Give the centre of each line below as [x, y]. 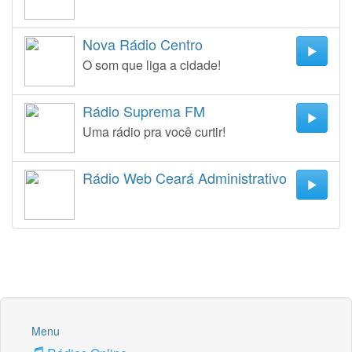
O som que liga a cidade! [152, 65]
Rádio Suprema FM [144, 111]
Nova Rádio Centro [143, 44]
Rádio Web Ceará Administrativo [185, 178]
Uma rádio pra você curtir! [154, 132]
